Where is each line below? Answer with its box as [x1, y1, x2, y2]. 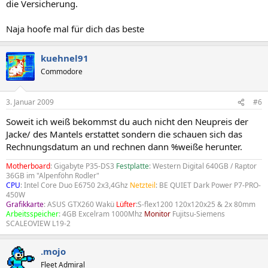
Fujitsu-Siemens [170, 209, 225, 219]
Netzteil [130, 180, 156, 190]
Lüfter [116, 199, 136, 209]
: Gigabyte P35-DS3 [50, 161, 116, 171]
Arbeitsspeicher [6, 209, 59, 219]
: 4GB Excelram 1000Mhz [59, 209, 144, 219]
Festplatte [116, 161, 149, 171]
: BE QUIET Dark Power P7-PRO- [156, 180, 261, 190]
